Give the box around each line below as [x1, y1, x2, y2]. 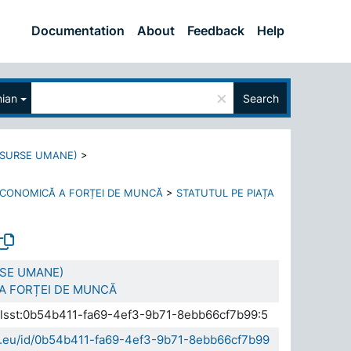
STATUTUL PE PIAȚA [176, 186, 274, 199]
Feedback [187, 22, 244, 38]
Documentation [31, 22, 125, 38]
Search [243, 91, 279, 105]
